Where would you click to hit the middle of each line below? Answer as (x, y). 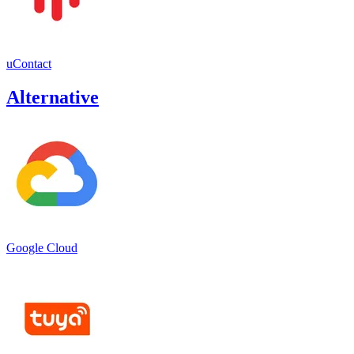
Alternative (53, 97)
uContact (29, 63)
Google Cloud (42, 247)
